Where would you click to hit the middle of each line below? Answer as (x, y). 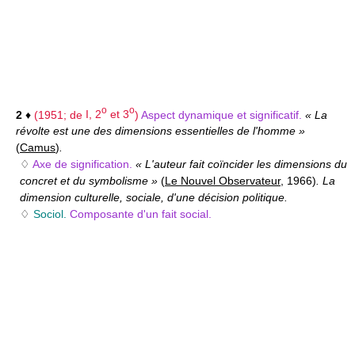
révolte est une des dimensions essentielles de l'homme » (160, 131)
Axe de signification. (84, 164)
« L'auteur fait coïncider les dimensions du (241, 164)
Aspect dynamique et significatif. (223, 115)
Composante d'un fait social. (141, 214)
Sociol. (50, 214)
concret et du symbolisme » (90, 181)
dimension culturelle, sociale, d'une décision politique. (154, 198)
